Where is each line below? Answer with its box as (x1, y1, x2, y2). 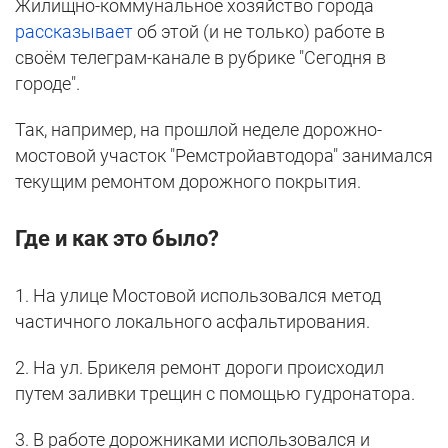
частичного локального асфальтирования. (15, 311, 370, 333)
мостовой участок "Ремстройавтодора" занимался (15, 145, 433, 167)
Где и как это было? (15, 226, 219, 252)
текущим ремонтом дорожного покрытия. (15, 171, 361, 193)
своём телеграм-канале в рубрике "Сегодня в (15, 47, 386, 69)
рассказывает (15, 21, 133, 43)
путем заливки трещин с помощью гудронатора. (15, 383, 415, 405)
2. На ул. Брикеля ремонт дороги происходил (15, 357, 384, 379)
